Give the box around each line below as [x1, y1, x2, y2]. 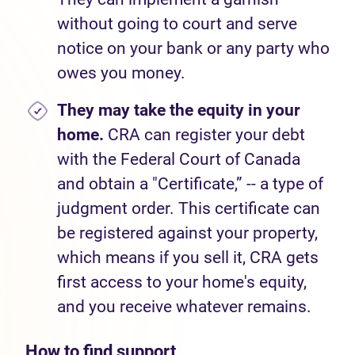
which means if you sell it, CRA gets [57, 248, 319, 267]
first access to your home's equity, [57, 273, 307, 292]
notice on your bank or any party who [57, 39, 330, 58]
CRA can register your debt [104, 125, 305, 144]
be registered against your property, [57, 223, 318, 242]
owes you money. [57, 63, 185, 82]
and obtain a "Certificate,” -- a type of [57, 174, 323, 193]
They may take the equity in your [57, 101, 300, 120]
